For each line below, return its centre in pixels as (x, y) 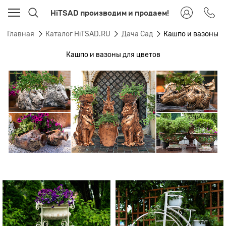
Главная (21, 34)
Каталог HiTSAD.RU (78, 34)
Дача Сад (137, 34)
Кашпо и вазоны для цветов (113, 54)
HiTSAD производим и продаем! (109, 13)
